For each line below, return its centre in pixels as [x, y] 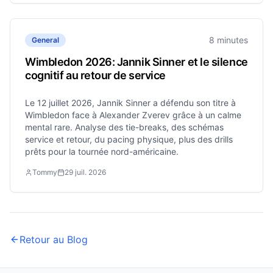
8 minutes [229, 40]
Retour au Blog [54, 239]
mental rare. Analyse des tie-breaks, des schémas [124, 127]
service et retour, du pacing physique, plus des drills [129, 139]
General [45, 40]
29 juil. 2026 [85, 172]
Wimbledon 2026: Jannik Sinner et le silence [136, 62]
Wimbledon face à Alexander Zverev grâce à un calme [133, 115]
